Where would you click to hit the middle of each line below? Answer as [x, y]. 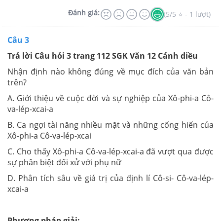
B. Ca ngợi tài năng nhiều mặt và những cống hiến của [110, 125]
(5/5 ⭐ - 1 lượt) [187, 14]
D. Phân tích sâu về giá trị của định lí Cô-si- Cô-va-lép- [110, 178]
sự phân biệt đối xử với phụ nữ [64, 162]
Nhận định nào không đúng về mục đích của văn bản [110, 72]
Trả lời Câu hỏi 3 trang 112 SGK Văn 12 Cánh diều [103, 56]
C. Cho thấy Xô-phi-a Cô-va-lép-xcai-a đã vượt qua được [110, 151]
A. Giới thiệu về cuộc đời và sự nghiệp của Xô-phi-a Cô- [110, 98]
